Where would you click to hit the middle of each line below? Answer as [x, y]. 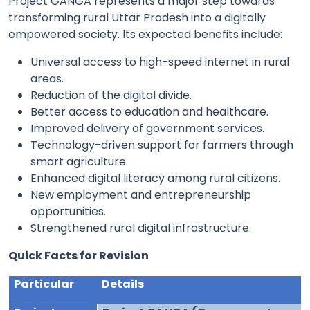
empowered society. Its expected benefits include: [145, 34]
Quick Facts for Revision [79, 255]
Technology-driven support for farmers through [162, 145]
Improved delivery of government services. [147, 128]
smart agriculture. [79, 161]
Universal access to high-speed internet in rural [160, 62]
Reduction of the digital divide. [111, 95]
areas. [47, 78]
